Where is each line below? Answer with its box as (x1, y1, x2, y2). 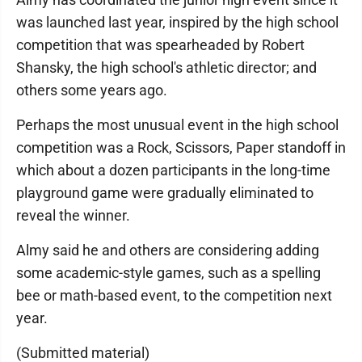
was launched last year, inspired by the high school (16, 14, 339, 32)
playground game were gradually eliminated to (16, 184, 314, 202)
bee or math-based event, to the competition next (16, 287, 332, 305)
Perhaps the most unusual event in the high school (16, 116, 339, 134)
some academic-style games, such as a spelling (16, 264, 321, 282)
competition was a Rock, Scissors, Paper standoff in (16, 139, 346, 157)
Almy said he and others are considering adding (16, 242, 319, 259)
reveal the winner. (16, 207, 130, 225)
